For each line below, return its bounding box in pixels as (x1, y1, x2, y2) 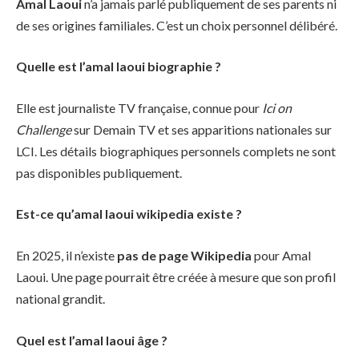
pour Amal (252, 248, 311, 264)
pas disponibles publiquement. (16, 164, 182, 180)
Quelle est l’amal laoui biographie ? (16, 58, 221, 75)
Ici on (262, 99, 292, 115)
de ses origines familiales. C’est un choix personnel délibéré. (16, 17, 337, 33)
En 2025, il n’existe (16, 248, 117, 264)
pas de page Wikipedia (117, 248, 252, 264)
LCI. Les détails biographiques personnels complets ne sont (16, 143, 336, 159)
